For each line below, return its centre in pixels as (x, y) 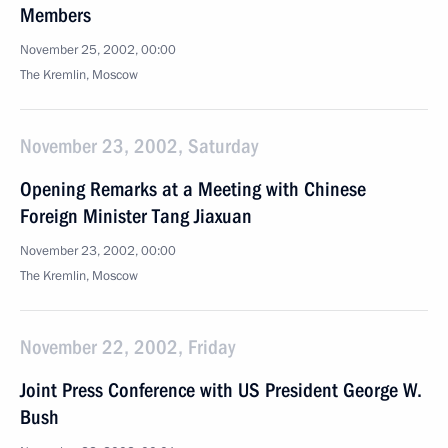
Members (55, 15)
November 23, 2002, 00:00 (98, 251)
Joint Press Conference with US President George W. (221, 390)
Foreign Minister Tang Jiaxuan (136, 216)
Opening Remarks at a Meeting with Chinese (193, 189)
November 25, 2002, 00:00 (98, 50)
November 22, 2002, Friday (127, 347)
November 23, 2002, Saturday (139, 146)
